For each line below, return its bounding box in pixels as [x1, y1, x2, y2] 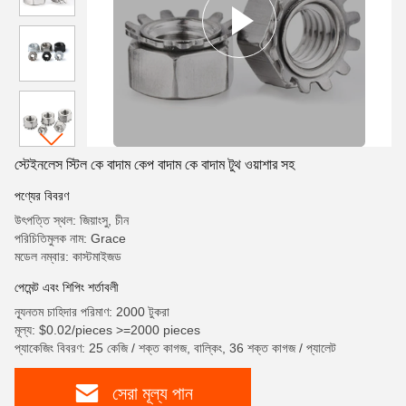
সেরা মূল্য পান [112, 382, 193, 403]
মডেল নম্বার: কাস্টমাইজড [14, 249, 121, 264]
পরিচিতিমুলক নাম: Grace [14, 231, 126, 246]
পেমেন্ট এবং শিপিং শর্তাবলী [14, 280, 119, 295]
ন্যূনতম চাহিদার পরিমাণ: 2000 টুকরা [14, 304, 169, 319]
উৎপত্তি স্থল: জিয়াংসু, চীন [14, 213, 129, 227]
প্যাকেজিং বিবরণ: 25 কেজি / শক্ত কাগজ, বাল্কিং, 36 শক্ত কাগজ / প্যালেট [14, 341, 336, 355]
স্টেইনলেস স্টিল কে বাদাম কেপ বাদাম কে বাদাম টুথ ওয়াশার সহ [14, 157, 295, 172]
